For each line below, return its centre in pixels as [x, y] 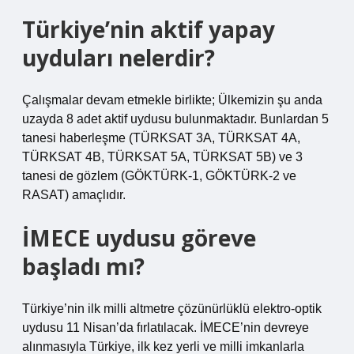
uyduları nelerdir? [119, 58]
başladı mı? [83, 266]
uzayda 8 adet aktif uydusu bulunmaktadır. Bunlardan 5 [175, 119]
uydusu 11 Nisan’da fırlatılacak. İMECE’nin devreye [166, 328]
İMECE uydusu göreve [139, 238]
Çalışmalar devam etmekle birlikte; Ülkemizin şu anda [172, 100]
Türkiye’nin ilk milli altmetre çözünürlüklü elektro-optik [172, 309]
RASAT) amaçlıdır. [74, 195]
